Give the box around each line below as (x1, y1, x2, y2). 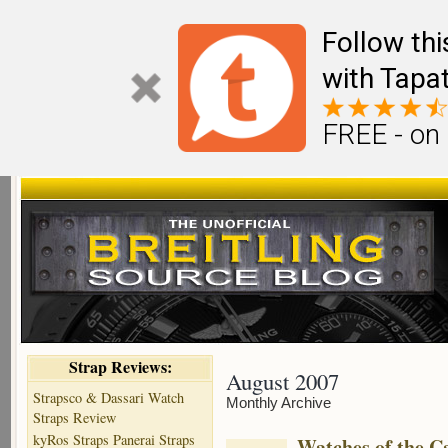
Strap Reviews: (68, 355, 172, 378)
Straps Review (33, 408, 116, 428)
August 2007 (226, 366, 339, 396)
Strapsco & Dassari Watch (33, 388, 184, 408)
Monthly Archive (226, 394, 331, 411)
